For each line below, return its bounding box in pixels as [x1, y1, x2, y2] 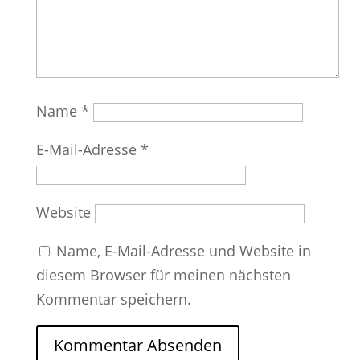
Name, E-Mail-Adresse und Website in [55, 241, 311, 261]
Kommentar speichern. [35, 289, 191, 309]
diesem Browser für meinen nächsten [35, 265, 291, 285]
